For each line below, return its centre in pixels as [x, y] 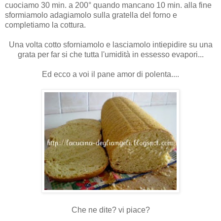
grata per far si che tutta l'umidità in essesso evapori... [110, 55]
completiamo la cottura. [45, 25]
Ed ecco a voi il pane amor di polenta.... [110, 74]
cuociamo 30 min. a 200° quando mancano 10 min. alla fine [108, 5]
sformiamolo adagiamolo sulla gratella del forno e [91, 15]
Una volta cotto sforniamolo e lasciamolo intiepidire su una [110, 45]
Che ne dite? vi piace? [110, 210]
